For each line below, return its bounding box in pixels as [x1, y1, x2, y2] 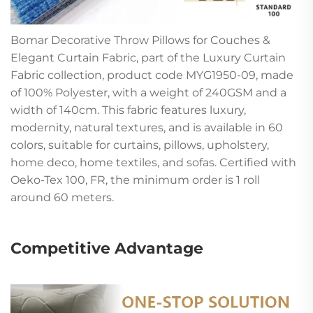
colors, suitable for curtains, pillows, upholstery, [10, 138, 269, 152]
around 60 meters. [10, 191, 114, 205]
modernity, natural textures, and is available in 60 [10, 121, 283, 135]
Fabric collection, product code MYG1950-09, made [10, 68, 293, 82]
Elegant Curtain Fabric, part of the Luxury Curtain [10, 51, 286, 65]
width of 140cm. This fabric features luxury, [10, 103, 246, 117]
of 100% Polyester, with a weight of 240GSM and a [10, 86, 286, 100]
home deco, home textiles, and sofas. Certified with [10, 156, 296, 170]
